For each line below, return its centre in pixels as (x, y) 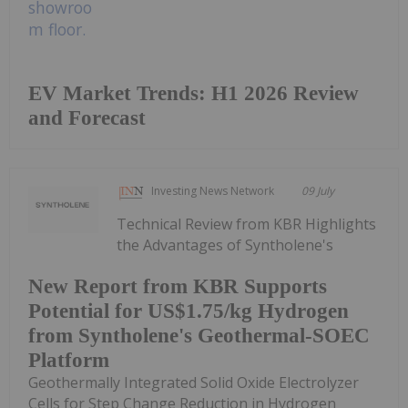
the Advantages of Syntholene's (225, 245)
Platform (69, 361)
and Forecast (87, 117)
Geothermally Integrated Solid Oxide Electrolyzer (194, 383)
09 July (318, 190)
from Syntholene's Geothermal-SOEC (199, 336)
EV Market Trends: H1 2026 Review (194, 93)
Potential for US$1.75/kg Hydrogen (189, 311)
